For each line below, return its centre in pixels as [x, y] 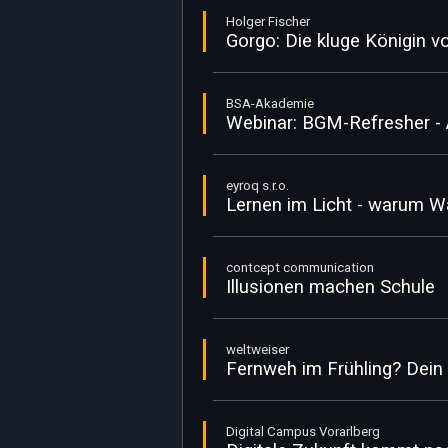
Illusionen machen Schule [330, 287]
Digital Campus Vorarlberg [303, 431]
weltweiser [257, 349]
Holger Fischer [268, 21]
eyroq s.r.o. [257, 185]
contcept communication [300, 267]
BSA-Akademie [270, 103]
